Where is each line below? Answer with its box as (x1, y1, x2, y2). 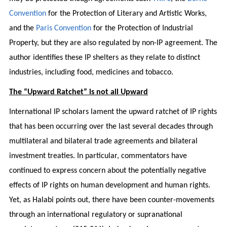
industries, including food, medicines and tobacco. (9, 68, 173, 77)
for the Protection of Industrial (91, 24, 193, 32)
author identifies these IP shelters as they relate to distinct (9, 53, 200, 62)
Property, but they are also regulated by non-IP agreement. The (9, 39, 217, 47)
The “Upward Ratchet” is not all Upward (9, 88, 148, 96)
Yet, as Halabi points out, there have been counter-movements (9, 196, 214, 204)
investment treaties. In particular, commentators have (9, 152, 187, 160)
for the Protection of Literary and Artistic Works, (46, 9, 207, 18)
